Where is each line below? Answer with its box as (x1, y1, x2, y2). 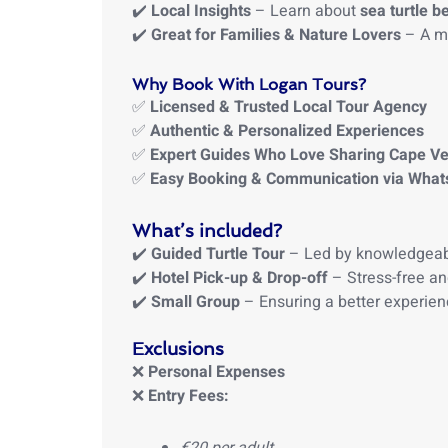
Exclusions (132, 338, 224, 359)
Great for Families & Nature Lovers (151, 23, 401, 47)
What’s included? (132, 220, 282, 241)
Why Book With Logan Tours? (132, 75, 366, 94)
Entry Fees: (148, 384, 229, 408)
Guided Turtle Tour (151, 242, 285, 266)
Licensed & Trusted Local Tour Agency (150, 95, 427, 119)
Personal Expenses (148, 360, 285, 384)
